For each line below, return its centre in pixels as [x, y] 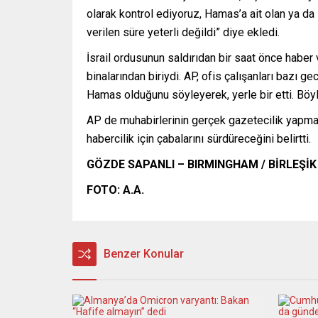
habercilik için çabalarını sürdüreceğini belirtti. [199, 138]
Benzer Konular [144, 253]
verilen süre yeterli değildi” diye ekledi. [183, 32]
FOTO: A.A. [115, 190]
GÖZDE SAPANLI [131, 164]
